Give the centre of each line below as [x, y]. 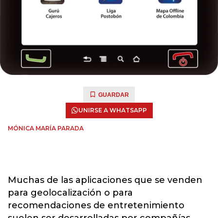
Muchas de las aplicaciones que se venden [105, 180]
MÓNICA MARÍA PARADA [46, 128]
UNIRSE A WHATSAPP [112, 110]
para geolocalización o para [70, 193]
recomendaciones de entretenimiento [96, 205]
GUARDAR [114, 95]
